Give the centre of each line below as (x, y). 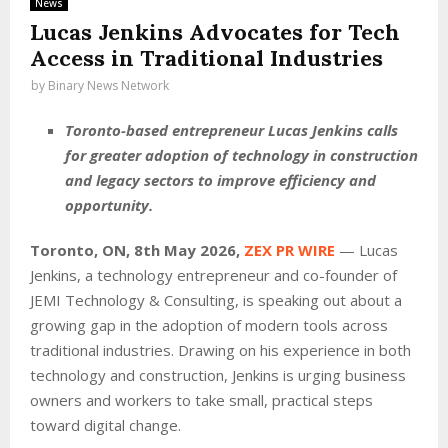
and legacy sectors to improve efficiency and (220, 179)
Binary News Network (108, 85)
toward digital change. (105, 424)
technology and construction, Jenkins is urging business (218, 374)
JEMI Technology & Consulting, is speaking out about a (216, 299)
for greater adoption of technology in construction (241, 154)
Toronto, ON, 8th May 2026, (137, 249)
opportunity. (109, 204)
